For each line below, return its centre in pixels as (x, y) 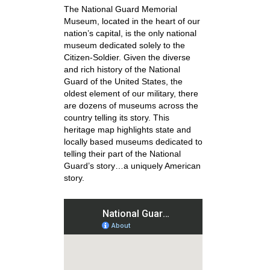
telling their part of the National (122, 154)
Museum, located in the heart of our (132, 21)
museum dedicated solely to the (124, 45)
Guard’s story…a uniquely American (132, 166)
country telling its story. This (116, 118)
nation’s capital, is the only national (130, 33)
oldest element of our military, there (131, 93)
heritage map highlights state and (127, 130)
